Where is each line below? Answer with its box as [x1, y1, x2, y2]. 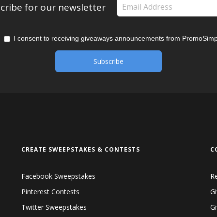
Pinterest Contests [21, 187, 79, 197]
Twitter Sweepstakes [21, 202, 87, 212]
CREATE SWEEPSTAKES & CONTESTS [21, 145, 140, 154]
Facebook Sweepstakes [21, 171, 95, 181]
